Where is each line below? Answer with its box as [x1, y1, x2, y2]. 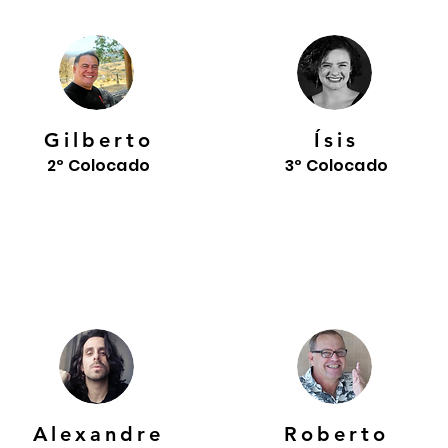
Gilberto [43, 128, 154, 152]
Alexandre [33, 422, 164, 446]
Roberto [284, 422, 389, 446]
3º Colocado [285, 154, 388, 177]
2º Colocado [47, 154, 150, 177]
